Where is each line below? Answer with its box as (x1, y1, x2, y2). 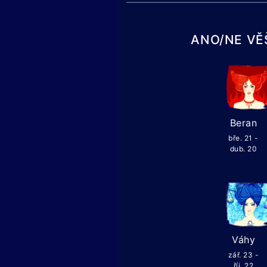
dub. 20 (229, 144, 257, 154)
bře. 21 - (228, 133, 259, 143)
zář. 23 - (228, 250, 259, 259)
